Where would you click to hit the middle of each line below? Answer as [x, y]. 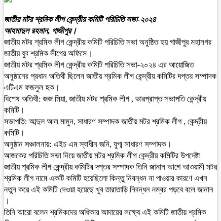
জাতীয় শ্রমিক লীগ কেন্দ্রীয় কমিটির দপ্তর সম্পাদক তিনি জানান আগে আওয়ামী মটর [110, 167]
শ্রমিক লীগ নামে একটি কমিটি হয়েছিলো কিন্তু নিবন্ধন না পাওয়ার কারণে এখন [106, 178]
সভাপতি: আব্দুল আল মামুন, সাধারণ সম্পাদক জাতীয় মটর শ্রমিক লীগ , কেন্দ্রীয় [105, 122]
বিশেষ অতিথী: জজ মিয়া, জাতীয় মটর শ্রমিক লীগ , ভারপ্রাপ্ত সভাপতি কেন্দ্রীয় [105, 99]
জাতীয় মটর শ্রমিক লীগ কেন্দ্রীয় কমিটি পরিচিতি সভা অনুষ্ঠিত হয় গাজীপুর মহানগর [108, 42]
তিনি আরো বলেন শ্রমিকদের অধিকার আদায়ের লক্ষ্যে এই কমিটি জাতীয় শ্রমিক [105, 212]
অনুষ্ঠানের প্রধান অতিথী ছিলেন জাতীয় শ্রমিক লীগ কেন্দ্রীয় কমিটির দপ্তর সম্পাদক [110, 76]
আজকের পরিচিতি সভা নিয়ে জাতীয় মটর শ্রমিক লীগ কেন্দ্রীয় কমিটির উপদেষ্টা [102, 156]
